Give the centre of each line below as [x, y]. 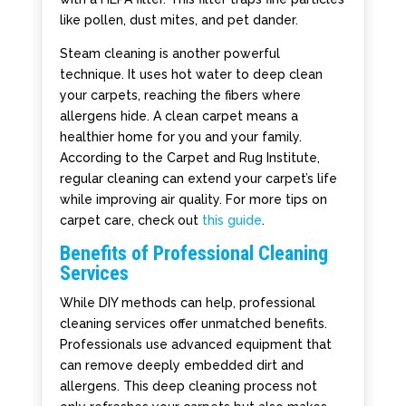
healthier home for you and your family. [180, 137]
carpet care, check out [130, 221]
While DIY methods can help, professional [187, 303]
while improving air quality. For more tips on [193, 200]
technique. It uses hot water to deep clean [191, 75]
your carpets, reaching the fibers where [180, 96]
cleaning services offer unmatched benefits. [193, 324]
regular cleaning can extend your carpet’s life [198, 179]
